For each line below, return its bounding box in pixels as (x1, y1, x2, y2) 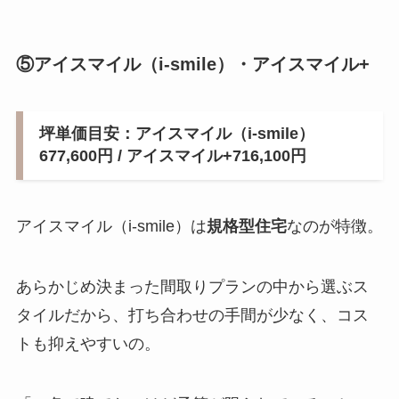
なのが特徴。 (286, 216, 383, 235)
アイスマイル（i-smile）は (15, 216, 207, 235)
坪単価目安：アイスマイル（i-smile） (38, 125, 314, 143)
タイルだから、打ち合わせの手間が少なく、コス (15, 305, 369, 324)
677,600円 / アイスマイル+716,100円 (38, 147, 306, 166)
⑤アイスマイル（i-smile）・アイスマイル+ (15, 53, 370, 74)
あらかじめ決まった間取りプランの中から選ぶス (15, 277, 369, 296)
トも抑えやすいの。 (15, 334, 160, 353)
